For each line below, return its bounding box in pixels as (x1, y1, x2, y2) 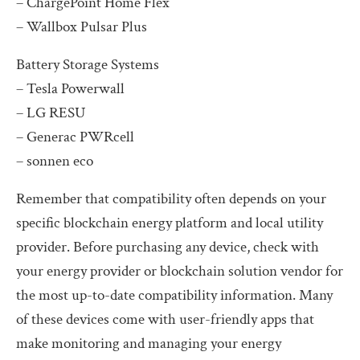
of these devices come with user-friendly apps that (16, 309, 314, 329)
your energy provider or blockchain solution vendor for (16, 260, 343, 281)
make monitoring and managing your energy (16, 333, 281, 354)
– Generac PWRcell (16, 126, 134, 147)
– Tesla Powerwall (16, 78, 125, 99)
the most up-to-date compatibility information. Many (16, 284, 333, 305)
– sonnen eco (16, 150, 93, 171)
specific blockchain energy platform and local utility (16, 212, 323, 233)
